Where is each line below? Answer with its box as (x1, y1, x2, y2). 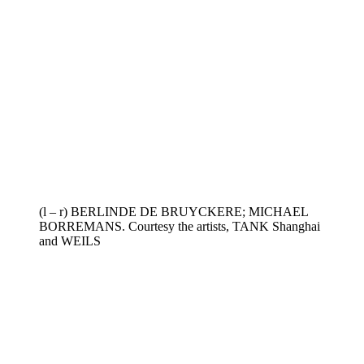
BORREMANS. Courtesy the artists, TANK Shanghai (39, 219, 320, 233)
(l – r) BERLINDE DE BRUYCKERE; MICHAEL (39, 204, 308, 219)
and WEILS (39, 233, 101, 248)
